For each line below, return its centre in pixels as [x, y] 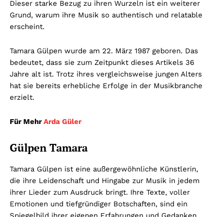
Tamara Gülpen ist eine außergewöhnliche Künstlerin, [104, 169]
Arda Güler [62, 122]
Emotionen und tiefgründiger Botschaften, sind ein [99, 204]
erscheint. [27, 27]
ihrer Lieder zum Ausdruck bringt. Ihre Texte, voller [100, 193]
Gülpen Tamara [49, 148]
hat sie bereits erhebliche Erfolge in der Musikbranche [106, 86]
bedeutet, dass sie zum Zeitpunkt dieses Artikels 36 [102, 63]
